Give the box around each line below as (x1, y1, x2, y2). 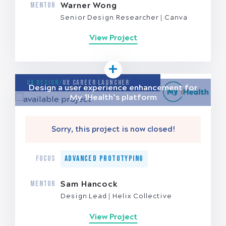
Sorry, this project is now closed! (51, 125, 175, 134)
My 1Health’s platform (69, 92, 157, 102)
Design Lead (60, 192, 109, 201)
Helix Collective (112, 192, 172, 201)
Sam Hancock (60, 179, 119, 189)
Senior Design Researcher (60, 13, 161, 22)
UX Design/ (27, 78, 63, 87)
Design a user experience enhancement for (29, 83, 197, 93)
